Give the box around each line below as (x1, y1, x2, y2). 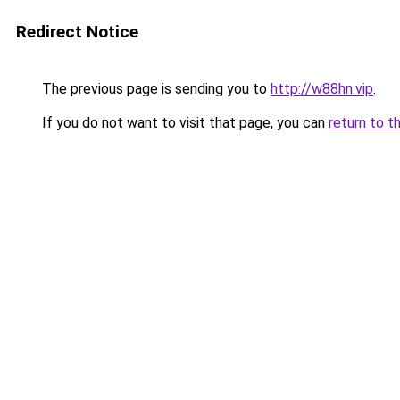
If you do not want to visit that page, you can (38, 114, 329, 131)
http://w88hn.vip (271, 80, 373, 97)
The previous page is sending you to (38, 80, 271, 97)
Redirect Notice (16, 21, 138, 42)
